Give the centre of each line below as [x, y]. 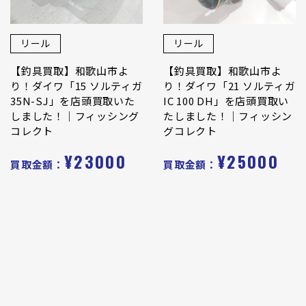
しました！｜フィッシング [75, 115]
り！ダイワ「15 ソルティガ [76, 85]
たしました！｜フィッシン [228, 115]
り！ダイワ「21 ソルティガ [229, 85]
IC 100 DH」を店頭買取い [226, 100]
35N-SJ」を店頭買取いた [73, 100]
